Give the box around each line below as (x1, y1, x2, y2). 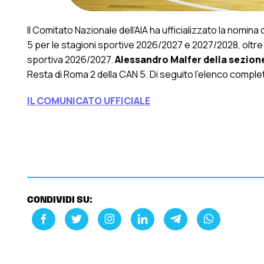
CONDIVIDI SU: (27, 195, 93, 205)
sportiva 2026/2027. (27, 52, 115, 66)
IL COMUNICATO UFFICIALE (27, 94, 150, 107)
